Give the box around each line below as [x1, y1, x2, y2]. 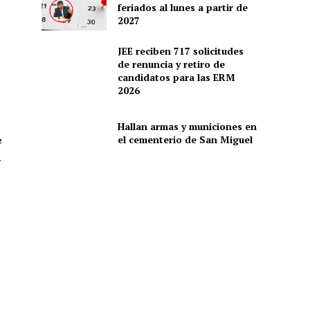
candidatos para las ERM [117, 70, 235, 84]
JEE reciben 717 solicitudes [117, 44, 244, 57]
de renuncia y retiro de [117, 57, 225, 71]
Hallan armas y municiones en [117, 120, 257, 134]
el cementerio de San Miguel [117, 133, 253, 147]
